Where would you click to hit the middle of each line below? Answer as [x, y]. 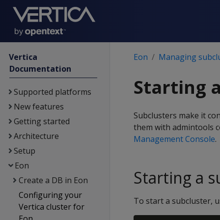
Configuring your [51, 195]
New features [39, 107]
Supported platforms [52, 92]
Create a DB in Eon [53, 180]
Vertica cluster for [52, 207]
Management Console [174, 139]
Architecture [36, 136]
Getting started [41, 121]
